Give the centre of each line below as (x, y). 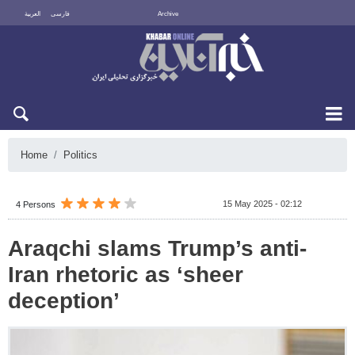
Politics (80, 155)
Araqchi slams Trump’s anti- (157, 248)
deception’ (64, 301)
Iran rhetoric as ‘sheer (126, 275)
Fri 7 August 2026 (299, 38)
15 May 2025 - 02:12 (262, 204)
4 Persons (36, 204)
